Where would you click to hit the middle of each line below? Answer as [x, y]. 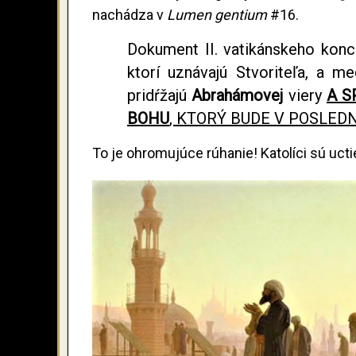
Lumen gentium [219, 14]
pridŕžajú [159, 95]
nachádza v [130, 14]
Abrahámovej [238, 95]
